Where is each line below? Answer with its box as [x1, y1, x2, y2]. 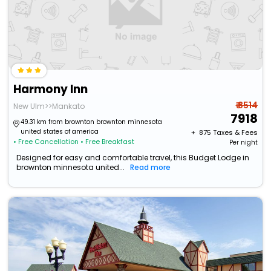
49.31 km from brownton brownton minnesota [21, 117, 163, 127]
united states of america [21, 127, 99, 137]
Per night [229, 138, 258, 148]
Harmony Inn [13, 81, 88, 98]
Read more [130, 162, 171, 173]
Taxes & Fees [212, 128, 258, 138]
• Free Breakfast [80, 137, 135, 147]
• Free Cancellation [13, 137, 79, 147]
